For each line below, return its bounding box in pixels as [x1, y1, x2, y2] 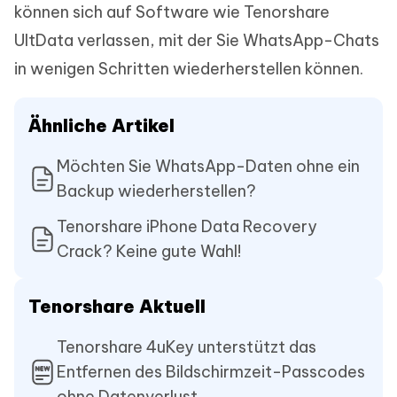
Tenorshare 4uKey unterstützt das [57, 337, 316, 358]
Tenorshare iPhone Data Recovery [57, 216, 317, 237]
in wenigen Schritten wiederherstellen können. [14, 58, 363, 80]
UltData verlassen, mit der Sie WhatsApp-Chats [14, 30, 379, 51]
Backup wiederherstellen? [57, 181, 256, 202]
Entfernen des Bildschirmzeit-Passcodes [57, 362, 365, 383]
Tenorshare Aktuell [28, 295, 206, 318]
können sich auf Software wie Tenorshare [14, 2, 330, 23]
